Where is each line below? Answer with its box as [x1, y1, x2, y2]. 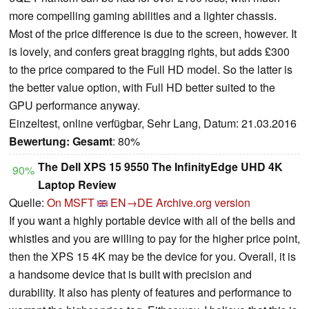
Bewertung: [9, 133, 70, 150]
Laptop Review [38, 177, 116, 193]
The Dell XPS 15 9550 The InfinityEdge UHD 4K [38, 159, 283, 175]
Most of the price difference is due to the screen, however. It [9, 26, 297, 42]
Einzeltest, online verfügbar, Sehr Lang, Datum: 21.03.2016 [9, 115, 297, 132]
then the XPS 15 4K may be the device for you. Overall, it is [9, 248, 296, 265]
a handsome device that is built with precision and [9, 266, 252, 283]
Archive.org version [156, 195, 250, 211]
